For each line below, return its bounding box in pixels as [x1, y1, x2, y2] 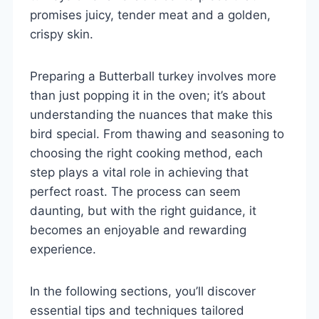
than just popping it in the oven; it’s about [30, 88, 266, 103]
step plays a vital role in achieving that [30, 164, 249, 179]
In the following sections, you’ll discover [30, 283, 256, 298]
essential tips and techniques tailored [30, 303, 244, 318]
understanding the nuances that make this [30, 107, 273, 122]
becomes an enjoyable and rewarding [30, 222, 246, 237]
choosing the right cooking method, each [30, 145, 263, 160]
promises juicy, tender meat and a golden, [30, 7, 271, 22]
